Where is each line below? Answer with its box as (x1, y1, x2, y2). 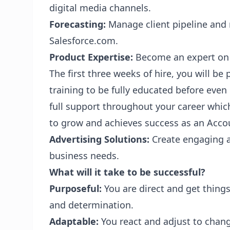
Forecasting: (49, 18, 106, 30)
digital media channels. (49, 2, 151, 14)
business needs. (49, 149, 119, 162)
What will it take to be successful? (49, 166, 205, 178)
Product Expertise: (49, 51, 133, 63)
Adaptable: (49, 215, 99, 227)
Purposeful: (49, 182, 102, 195)
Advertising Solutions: (49, 133, 149, 145)
